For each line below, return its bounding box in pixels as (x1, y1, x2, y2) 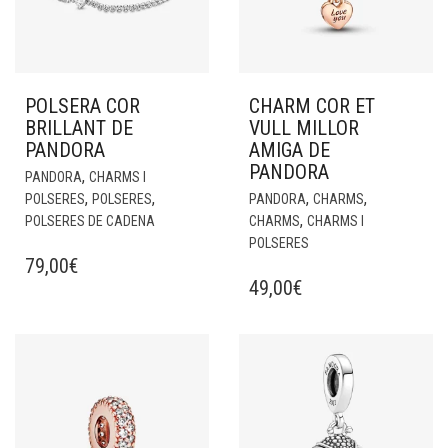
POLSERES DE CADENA (25, 213, 155, 229)
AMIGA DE (249, 138, 330, 162)
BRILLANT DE (25, 116, 133, 140)
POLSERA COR (25, 94, 140, 118)
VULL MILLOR (249, 116, 359, 140)
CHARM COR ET (249, 94, 375, 118)
